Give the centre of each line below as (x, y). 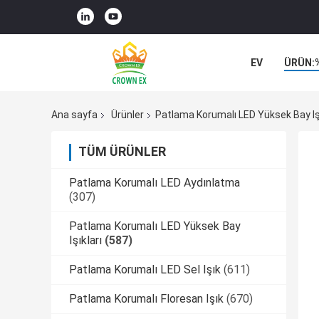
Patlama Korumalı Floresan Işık (146, 299)
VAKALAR (272, 95)
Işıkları (85, 241)
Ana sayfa (74, 115)
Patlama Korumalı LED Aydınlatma (155, 183)
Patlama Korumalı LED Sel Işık (145, 270)
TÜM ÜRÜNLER (122, 152)
